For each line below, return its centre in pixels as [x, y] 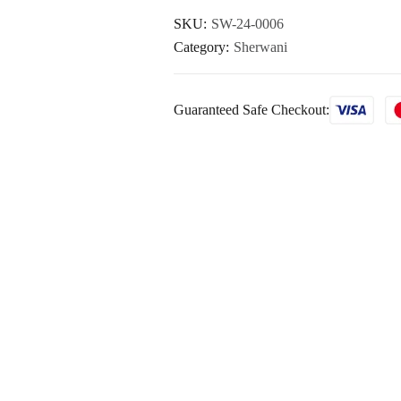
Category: [203, 47]
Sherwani [260, 47]
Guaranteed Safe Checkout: [252, 109]
